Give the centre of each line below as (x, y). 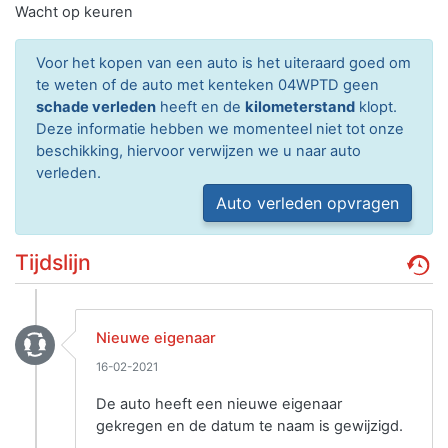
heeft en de (200, 107)
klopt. (376, 107)
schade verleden (96, 107)
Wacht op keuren (74, 12)
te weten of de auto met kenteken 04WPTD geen (207, 85)
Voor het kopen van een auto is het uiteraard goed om (223, 63)
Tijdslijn (53, 262)
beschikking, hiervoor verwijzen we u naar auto (198, 151)
